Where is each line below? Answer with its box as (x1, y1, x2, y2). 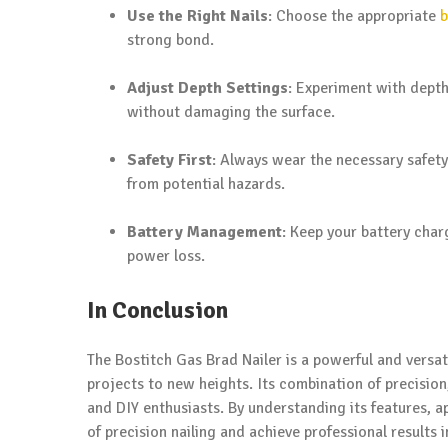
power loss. (127, 245, 205, 266)
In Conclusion (87, 294, 228, 325)
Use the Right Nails (127, 5, 268, 26)
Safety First (127, 149, 212, 170)
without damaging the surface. (127, 101, 335, 122)
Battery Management (127, 221, 282, 242)
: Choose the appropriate (268, 5, 440, 26)
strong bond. (127, 29, 214, 50)
